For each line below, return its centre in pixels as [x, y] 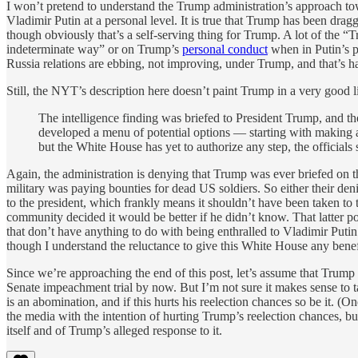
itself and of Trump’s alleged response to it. [114, 330]
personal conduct [225, 49]
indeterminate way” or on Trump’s [94, 49]
